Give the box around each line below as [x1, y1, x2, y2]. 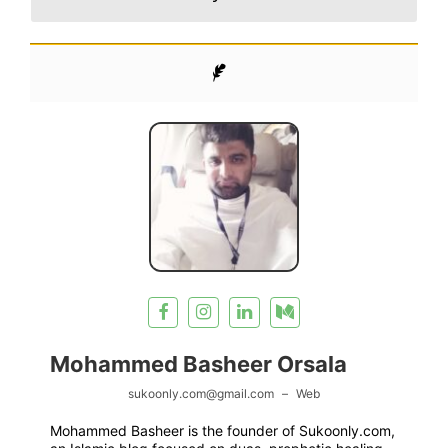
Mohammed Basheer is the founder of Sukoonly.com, [50, 421, 395, 439]
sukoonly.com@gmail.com [128, 385, 275, 401]
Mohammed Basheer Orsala [50, 350, 347, 377]
